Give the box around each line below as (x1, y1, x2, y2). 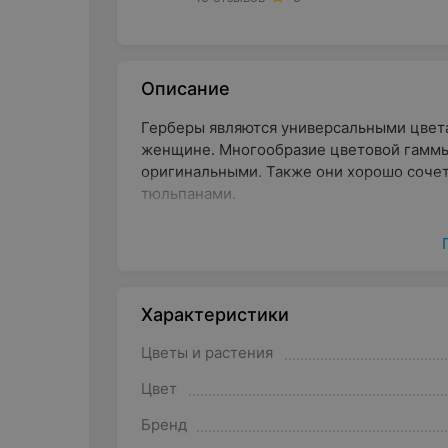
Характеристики (140, 304, 289, 325)
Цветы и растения (140, 343, 273, 362)
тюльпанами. (140, 184, 236, 203)
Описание (140, 78, 230, 99)
